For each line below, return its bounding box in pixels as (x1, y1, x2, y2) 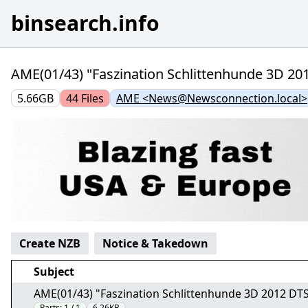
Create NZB (19, 236, 80, 251)
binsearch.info (11, 9, 159, 37)
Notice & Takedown (102, 236, 208, 251)
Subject (34, 264, 74, 279)
